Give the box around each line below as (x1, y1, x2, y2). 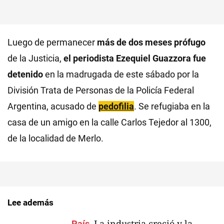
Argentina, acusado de (7, 101, 98, 111)
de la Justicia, (7, 53, 63, 63)
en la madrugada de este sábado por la (43, 69, 199, 79)
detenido (7, 69, 43, 79)
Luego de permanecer (7, 37, 97, 47)
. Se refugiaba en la (134, 101, 210, 111)
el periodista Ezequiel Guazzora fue (63, 53, 206, 63)
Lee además (7, 197, 53, 207)
